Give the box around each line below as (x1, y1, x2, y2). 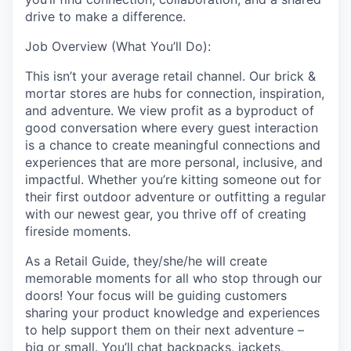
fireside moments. (25, 223, 131, 239)
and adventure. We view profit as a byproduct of (25, 103, 314, 118)
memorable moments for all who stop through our (25, 270, 322, 286)
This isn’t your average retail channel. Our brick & (25, 68, 316, 84)
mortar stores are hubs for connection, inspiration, (25, 85, 324, 101)
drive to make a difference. (25, 9, 186, 24)
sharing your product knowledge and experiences (25, 305, 320, 320)
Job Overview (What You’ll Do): (25, 38, 211, 54)
